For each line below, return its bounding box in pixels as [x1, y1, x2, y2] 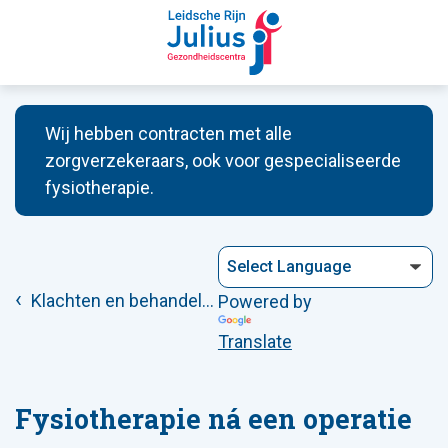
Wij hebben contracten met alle [45, 123, 292, 144]
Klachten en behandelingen [27, 289, 202, 311]
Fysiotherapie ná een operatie [15, 400, 412, 436]
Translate [217, 330, 292, 352]
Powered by [217, 291, 312, 312]
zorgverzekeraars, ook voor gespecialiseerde [45, 150, 401, 171]
